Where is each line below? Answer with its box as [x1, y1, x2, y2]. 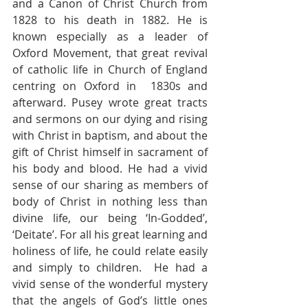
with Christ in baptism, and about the [12, 128, 208, 143]
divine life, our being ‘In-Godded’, [12, 210, 208, 225]
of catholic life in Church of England [12, 62, 208, 77]
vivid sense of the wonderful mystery [12, 276, 208, 291]
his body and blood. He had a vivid [12, 161, 208, 176]
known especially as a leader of [12, 29, 208, 44]
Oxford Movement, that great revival [12, 45, 208, 60]
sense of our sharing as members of [12, 177, 208, 192]
